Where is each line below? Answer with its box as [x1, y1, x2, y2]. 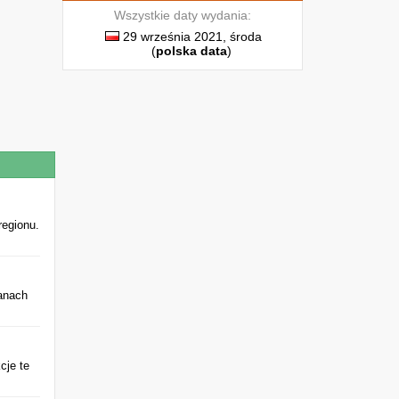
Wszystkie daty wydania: [114, 8, 251, 22]
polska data [156, 44, 227, 58]
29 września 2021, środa [119, 29, 262, 44]
